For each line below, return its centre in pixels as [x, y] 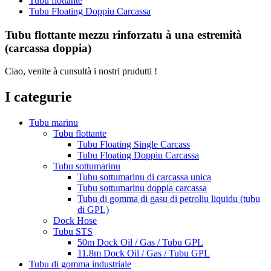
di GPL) [93, 210]
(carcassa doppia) [48, 48]
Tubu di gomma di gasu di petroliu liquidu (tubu [169, 199]
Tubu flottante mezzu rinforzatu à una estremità [123, 34]
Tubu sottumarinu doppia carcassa [142, 188]
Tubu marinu [54, 123]
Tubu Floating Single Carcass [134, 145]
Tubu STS [73, 232]
